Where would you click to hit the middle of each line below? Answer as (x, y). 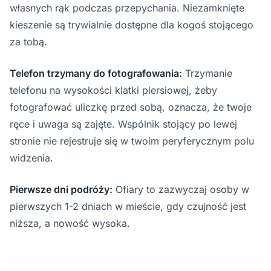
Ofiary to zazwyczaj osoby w (181, 189)
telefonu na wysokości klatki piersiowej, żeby (113, 90)
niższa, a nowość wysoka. (70, 223)
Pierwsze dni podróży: (61, 189)
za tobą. (28, 42)
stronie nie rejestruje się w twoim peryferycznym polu (132, 141)
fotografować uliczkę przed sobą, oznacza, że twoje (131, 107)
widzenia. (31, 158)
